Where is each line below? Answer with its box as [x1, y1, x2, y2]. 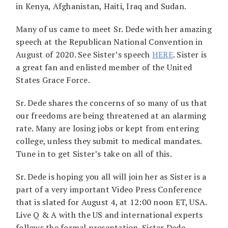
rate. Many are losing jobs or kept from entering [16, 122, 199, 134]
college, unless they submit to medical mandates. [16, 135, 202, 147]
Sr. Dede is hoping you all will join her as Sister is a [16, 170, 207, 182]
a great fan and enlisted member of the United [16, 61, 192, 73]
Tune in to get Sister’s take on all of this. [16, 148, 172, 159]
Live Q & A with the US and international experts [16, 209, 203, 220]
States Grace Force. [16, 74, 90, 85]
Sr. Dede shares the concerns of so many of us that [16, 97, 208, 108]
